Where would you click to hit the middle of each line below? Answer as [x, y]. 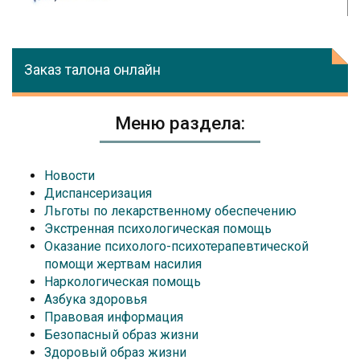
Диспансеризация [98, 193]
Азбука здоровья [96, 299]
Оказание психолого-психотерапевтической [176, 246]
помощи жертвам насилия [123, 264]
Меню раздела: [180, 123]
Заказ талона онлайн [92, 70]
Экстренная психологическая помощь [158, 228]
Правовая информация [114, 317]
